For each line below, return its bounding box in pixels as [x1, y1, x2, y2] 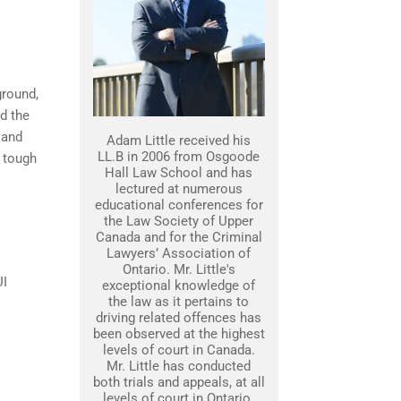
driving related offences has [96, 310, 261, 326]
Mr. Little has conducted [107, 358, 251, 374]
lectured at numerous [115, 181, 243, 197]
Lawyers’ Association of [107, 245, 251, 261]
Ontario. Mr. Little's [122, 261, 235, 277]
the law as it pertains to [108, 294, 249, 310]
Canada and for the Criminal [95, 229, 262, 245]
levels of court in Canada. [102, 342, 255, 358]
